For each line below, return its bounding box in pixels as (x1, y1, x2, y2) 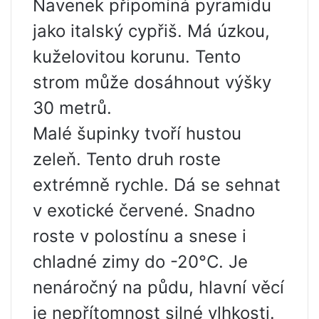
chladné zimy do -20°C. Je (33, 251, 248, 273)
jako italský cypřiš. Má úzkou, (33, 21, 270, 42)
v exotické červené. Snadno (33, 200, 255, 221)
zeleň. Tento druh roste (33, 149, 221, 170)
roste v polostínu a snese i (33, 226, 246, 247)
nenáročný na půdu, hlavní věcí (33, 277, 284, 298)
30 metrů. (33, 98, 112, 119)
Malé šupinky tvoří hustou (33, 123, 241, 145)
